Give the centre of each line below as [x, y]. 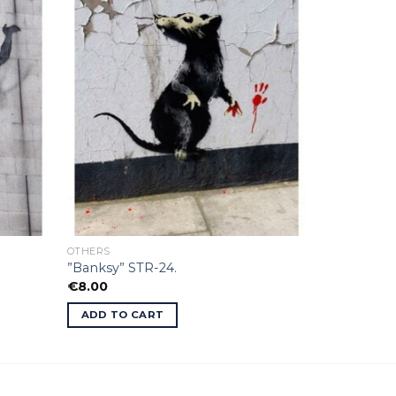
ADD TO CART [122, 315]
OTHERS [89, 251]
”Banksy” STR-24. [122, 268]
